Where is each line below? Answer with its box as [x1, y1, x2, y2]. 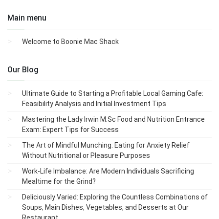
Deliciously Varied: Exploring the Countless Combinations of [22, 193, 208, 201]
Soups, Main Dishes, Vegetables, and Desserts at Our [22, 203, 189, 211]
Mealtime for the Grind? [22, 177, 96, 185]
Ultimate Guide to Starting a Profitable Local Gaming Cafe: [22, 89, 203, 97]
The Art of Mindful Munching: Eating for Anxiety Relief [22, 141, 190, 149]
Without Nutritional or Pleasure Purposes [22, 151, 150, 159]
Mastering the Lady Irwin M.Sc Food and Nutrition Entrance [22, 115, 205, 123]
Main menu [7, 13, 46, 22]
